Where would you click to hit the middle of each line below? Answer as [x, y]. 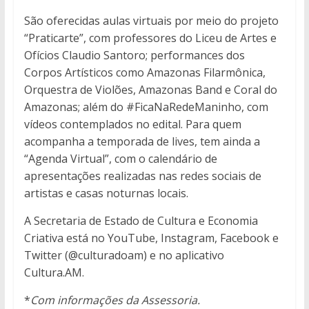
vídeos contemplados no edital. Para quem [132, 124]
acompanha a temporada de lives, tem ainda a [142, 141]
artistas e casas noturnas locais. [106, 193]
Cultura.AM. [54, 272]
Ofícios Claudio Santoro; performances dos [134, 55]
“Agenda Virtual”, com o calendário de [120, 158]
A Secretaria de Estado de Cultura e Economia [141, 220]
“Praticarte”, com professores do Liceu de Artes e [150, 38]
